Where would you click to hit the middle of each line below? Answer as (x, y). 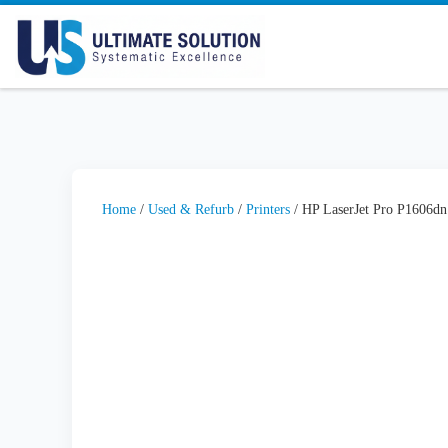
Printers (268, 209)
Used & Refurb (191, 209)
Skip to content (73, 27)
